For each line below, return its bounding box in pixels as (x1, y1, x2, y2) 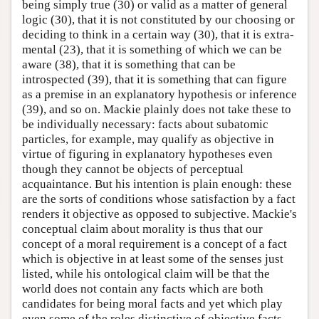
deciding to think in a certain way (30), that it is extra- (22, 27, 294, 41)
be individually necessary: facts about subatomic (22, 117, 268, 131)
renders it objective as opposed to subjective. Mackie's (22, 206, 297, 221)
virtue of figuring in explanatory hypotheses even (22, 147, 273, 161)
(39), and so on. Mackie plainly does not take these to (22, 102, 291, 116)
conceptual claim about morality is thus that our (22, 221, 263, 236)
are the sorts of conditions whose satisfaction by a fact (22, 192, 296, 206)
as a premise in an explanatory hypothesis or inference (22, 87, 297, 101)
